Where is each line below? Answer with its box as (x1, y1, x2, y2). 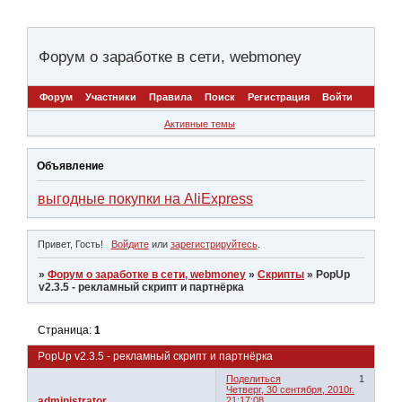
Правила (149, 92, 192, 103)
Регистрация (248, 92, 310, 103)
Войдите (110, 238, 149, 249)
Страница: (38, 324, 95, 337)
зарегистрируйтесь (170, 238, 258, 249)
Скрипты (258, 267, 305, 281)
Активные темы (163, 118, 235, 129)
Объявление (37, 159, 104, 172)
